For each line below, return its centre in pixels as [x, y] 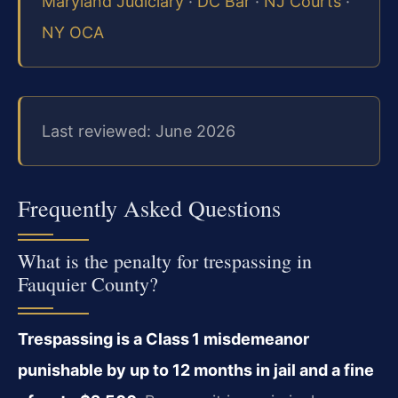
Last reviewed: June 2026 [139, 131]
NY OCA [73, 33]
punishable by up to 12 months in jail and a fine [196, 370]
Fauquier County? [88, 284]
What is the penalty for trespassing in [165, 261]
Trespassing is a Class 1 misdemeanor [163, 339]
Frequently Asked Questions [149, 208]
